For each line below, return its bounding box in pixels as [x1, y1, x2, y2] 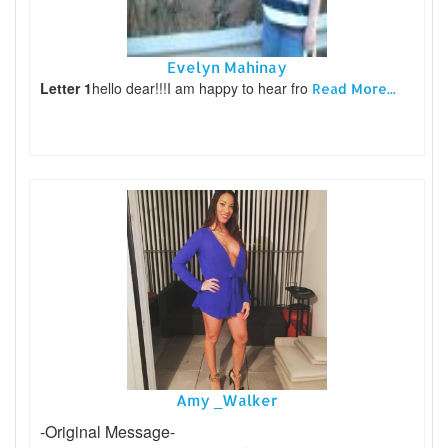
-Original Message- [40, 419, 175, 443]
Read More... [312, 79, 396, 97]
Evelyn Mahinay [167, 57, 287, 77]
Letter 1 [40, 77, 92, 98]
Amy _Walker [176, 390, 278, 410]
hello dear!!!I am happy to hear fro [92, 77, 312, 98]
